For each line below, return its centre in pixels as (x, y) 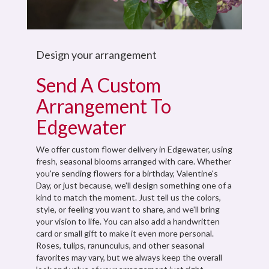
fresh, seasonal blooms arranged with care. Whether (134, 161)
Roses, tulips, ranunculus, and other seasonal (120, 245)
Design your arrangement (96, 54)
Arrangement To (104, 106)
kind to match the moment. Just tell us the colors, (128, 197)
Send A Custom (98, 85)
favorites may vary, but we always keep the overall (129, 257)
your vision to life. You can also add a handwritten (128, 221)
